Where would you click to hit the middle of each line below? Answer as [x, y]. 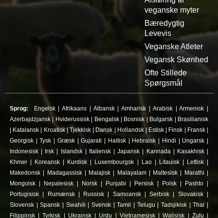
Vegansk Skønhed [176, 60]
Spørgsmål [163, 83]
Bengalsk [107, 119]
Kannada [158, 151]
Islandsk [72, 151]
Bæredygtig [164, 23]
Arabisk [163, 109]
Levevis [158, 33]
